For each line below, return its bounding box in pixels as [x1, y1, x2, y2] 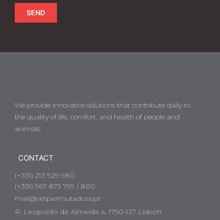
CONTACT [18, 153, 54, 163]
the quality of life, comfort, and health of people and [15, 112, 180, 122]
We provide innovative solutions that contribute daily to [15, 101, 190, 110]
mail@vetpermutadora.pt [15, 194, 101, 203]
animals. [15, 124, 42, 134]
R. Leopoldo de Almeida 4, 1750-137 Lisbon [15, 207, 162, 217]
